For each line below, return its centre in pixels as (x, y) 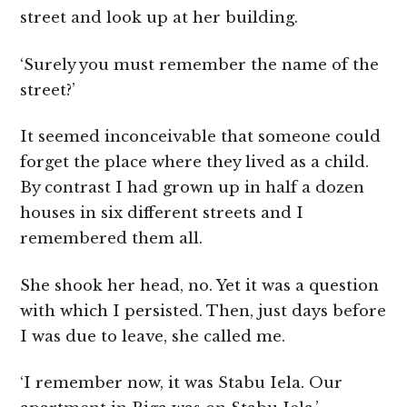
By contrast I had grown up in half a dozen (193, 188)
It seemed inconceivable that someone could (201, 137)
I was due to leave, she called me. (153, 336)
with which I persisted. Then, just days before (203, 311)
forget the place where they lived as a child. (195, 163)
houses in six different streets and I (162, 213)
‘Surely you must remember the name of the (200, 65)
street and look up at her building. (159, 18)
